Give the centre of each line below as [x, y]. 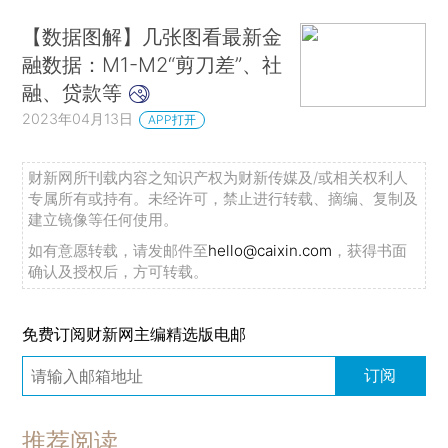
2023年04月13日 [78, 119]
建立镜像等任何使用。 [103, 219]
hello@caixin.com [270, 250]
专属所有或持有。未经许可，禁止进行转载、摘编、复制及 [223, 198]
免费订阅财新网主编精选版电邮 [134, 334]
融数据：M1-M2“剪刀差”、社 [152, 65]
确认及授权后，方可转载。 [118, 271]
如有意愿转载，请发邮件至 [118, 250]
